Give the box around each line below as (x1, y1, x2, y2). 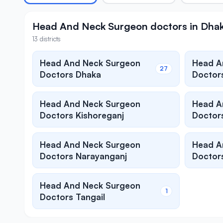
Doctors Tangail (40, 192, 105, 203)
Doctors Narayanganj (40, 151, 127, 162)
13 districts (32, 35, 61, 43)
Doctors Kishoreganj (40, 110, 124, 121)
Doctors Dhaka (40, 69, 101, 80)
